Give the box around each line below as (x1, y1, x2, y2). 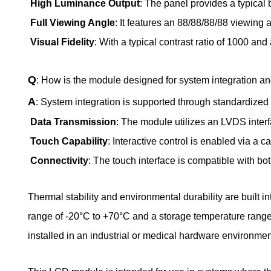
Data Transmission (28, 117, 116, 127)
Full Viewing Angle (30, 18, 115, 28)
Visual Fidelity (28, 37, 94, 47)
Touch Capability (28, 136, 108, 146)
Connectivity (30, 155, 88, 166)
